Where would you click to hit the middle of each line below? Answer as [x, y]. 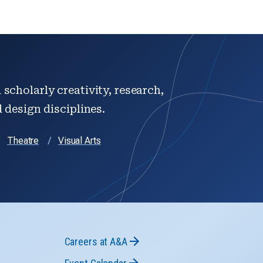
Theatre [23, 140]
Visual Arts [79, 140]
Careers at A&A [96, 241]
